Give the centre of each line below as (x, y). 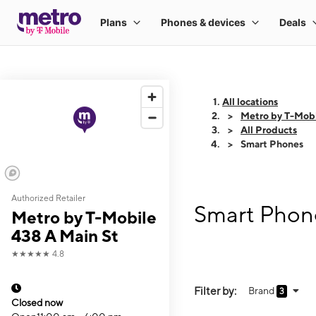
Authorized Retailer (48, 198)
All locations (250, 102)
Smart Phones (272, 144)
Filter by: (215, 291)
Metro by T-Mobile (84, 217)
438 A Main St (65, 236)
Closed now (37, 303)
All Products (269, 130)
